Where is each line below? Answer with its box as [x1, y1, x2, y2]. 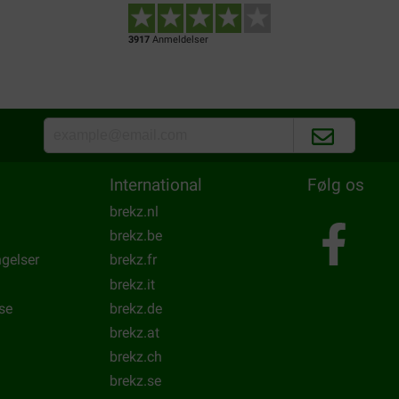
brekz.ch [110, 348, 162, 366]
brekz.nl [110, 203, 159, 220]
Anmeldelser [150, 33, 208, 45]
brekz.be [110, 227, 162, 245]
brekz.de [110, 299, 162, 317]
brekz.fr [110, 251, 157, 269]
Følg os [307, 175, 364, 195]
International [110, 175, 202, 195]
